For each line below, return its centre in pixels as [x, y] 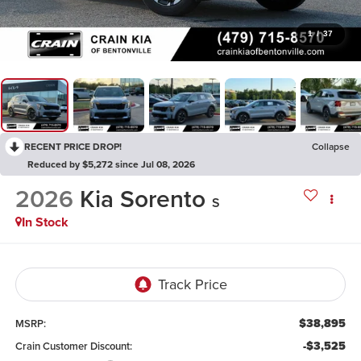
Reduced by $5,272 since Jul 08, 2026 [111, 164]
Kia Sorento [142, 199]
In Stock [45, 222]
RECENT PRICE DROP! [73, 146]
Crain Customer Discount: [73, 346]
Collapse [331, 146]
